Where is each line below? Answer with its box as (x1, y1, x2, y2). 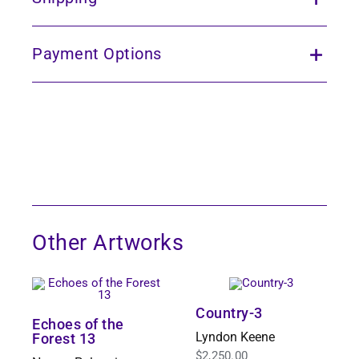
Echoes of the (32, 315, 124, 333)
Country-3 (196, 304, 263, 321)
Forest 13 (32, 329, 96, 347)
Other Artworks (32, 229, 184, 256)
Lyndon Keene (196, 329, 275, 345)
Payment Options (32, 44, 162, 64)
